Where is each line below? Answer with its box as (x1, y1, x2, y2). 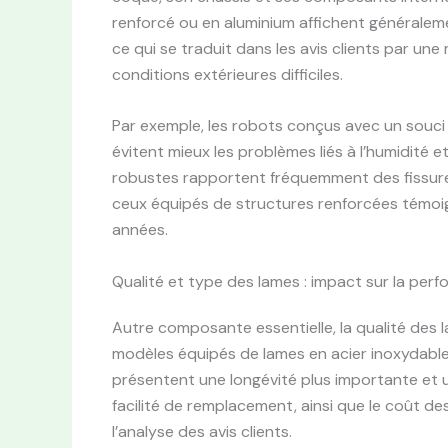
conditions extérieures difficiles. (112, 63, 343, 85)
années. (112, 219, 168, 241)
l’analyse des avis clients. (112, 420, 292, 442)
